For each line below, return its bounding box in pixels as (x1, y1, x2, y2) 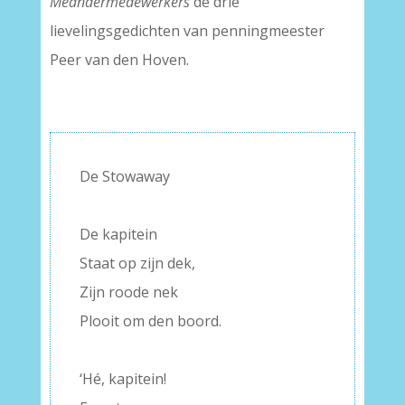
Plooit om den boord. (79, 311, 221, 331)
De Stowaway (79, 166, 170, 186)
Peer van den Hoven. (49, 50, 189, 70)
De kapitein (79, 224, 157, 244)
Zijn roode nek (79, 282, 178, 302)
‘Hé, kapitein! (79, 369, 166, 389)
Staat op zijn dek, (79, 253, 195, 273)
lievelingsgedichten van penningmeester (49, 21, 325, 41)
